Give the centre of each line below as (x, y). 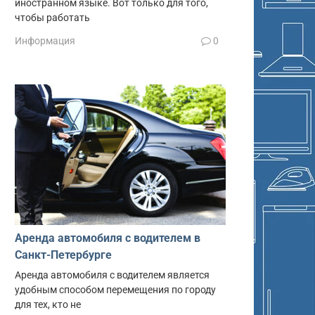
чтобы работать (52, 18)
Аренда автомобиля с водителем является (112, 276)
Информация (45, 41)
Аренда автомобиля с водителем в (108, 238)
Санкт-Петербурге (63, 255)
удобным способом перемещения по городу (115, 290)
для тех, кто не (48, 305)
